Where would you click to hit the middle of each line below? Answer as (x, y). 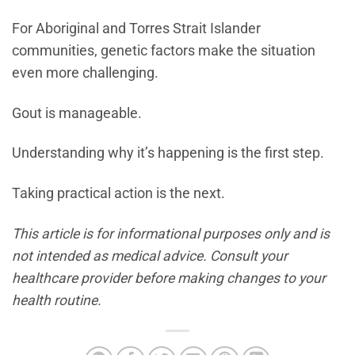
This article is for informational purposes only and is (171, 234)
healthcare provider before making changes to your (169, 279)
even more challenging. (85, 73)
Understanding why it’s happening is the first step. (168, 153)
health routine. (57, 301)
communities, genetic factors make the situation (164, 50)
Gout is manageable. (77, 113)
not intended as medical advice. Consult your (150, 256)
